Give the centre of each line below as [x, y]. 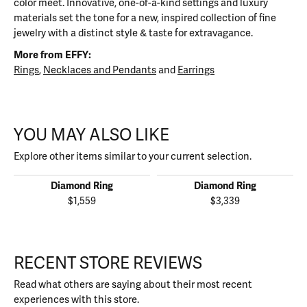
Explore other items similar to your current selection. [133, 157]
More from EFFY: [52, 55]
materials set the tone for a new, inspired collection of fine [145, 18]
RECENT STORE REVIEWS [108, 263]
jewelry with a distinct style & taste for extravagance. [133, 33]
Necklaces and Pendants [100, 70]
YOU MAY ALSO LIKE [91, 135]
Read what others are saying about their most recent [133, 285]
